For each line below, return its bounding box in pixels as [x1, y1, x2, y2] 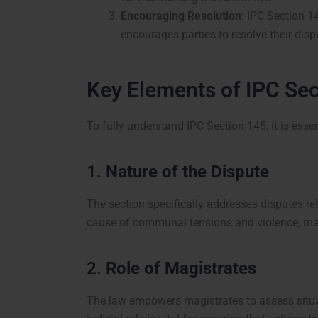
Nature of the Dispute [106, 161, 269, 182]
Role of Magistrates [106, 258, 256, 278]
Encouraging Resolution [121, 9, 241, 23]
